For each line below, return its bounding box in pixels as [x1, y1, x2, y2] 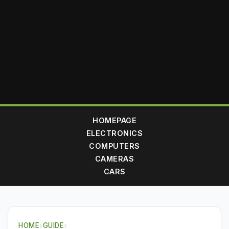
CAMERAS [95, 154, 134, 163]
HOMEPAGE [93, 116, 136, 125]
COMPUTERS [89, 142, 140, 150]
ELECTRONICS [86, 129, 143, 138]
